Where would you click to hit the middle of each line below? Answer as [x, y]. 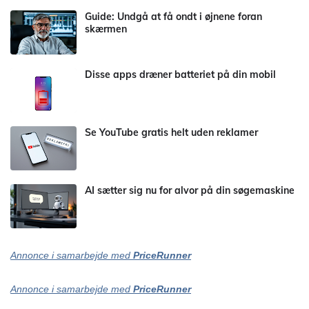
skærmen [106, 29]
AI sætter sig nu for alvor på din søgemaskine [190, 190]
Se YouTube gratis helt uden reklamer [171, 132]
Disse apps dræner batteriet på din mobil [180, 74]
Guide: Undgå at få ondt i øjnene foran [173, 17]
